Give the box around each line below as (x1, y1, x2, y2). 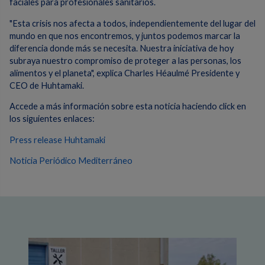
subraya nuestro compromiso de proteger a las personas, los (9, 55, 241, 66)
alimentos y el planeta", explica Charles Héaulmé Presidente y (9, 67, 240, 78)
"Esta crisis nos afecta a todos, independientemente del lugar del (9, 18, 256, 28)
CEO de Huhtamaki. (9, 80, 84, 91)
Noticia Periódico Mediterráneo (9, 156, 132, 166)
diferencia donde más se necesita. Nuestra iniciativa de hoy (9, 43, 234, 53)
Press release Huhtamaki (9, 134, 105, 145)
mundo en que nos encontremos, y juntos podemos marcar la (9, 30, 240, 41)
